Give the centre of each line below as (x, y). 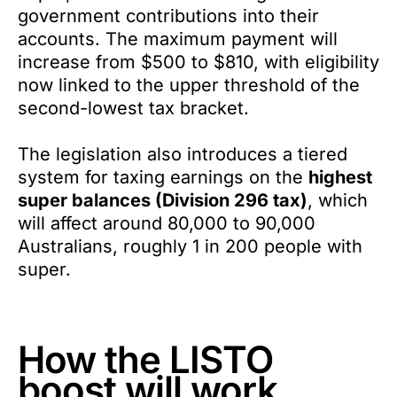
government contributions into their (168, 16)
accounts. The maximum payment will (178, 39)
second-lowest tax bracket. (133, 108)
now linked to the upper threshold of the (189, 85)
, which (338, 200)
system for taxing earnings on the (163, 177)
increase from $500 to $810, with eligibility (198, 62)
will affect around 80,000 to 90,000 (167, 223)
